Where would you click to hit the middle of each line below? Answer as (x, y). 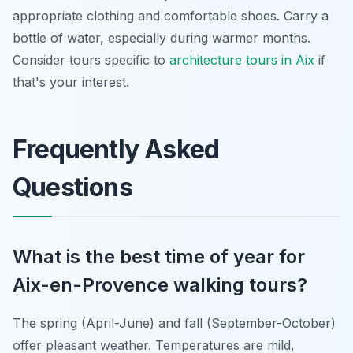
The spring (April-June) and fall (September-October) (174, 323)
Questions (72, 187)
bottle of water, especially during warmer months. (162, 38)
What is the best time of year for (159, 256)
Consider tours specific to (91, 60)
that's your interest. (71, 82)
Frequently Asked (116, 149)
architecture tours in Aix (242, 60)
